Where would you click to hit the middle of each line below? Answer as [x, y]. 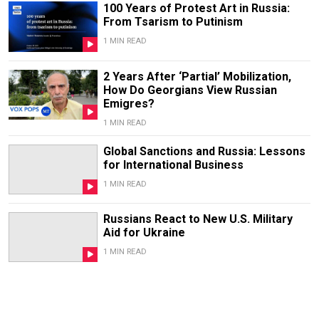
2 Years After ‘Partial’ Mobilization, [197, 76]
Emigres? [129, 103]
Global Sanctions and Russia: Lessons [204, 151]
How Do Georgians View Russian [190, 90]
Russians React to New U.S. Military [198, 219]
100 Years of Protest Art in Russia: [196, 9]
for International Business [173, 164]
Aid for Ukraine [144, 232]
